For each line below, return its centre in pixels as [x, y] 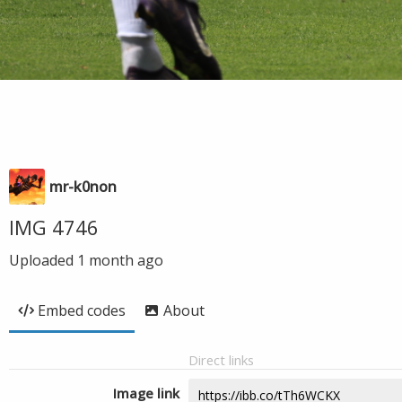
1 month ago [120, 260]
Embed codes [82, 310]
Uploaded [43, 260]
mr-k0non [83, 187]
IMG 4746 [54, 227]
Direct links [221, 360]
